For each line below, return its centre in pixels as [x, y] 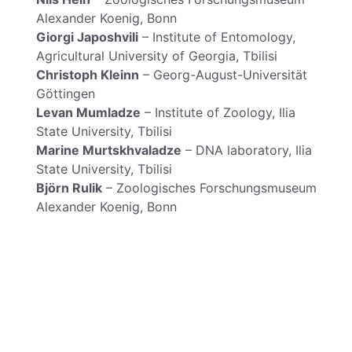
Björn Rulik [69, 187]
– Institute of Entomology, [217, 37]
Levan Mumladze [88, 112]
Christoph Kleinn [88, 74]
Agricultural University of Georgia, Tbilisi [157, 55]
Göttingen [66, 93]
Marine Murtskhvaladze [109, 150]
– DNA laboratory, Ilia [247, 150]
